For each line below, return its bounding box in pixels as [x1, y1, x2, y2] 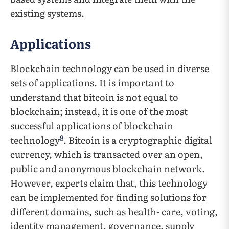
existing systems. [10, 6, 84, 20]
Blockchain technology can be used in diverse [10, 61, 209, 76]
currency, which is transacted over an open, [10, 147, 203, 162]
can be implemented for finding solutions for [10, 190, 207, 204]
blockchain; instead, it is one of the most [10, 104, 188, 119]
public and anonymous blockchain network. [10, 162, 205, 176]
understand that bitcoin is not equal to [10, 90, 178, 104]
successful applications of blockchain [10, 119, 173, 133]
